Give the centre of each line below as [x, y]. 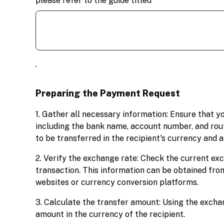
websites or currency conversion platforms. [117, 182]
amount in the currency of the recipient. [110, 214]
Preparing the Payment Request [108, 93]
